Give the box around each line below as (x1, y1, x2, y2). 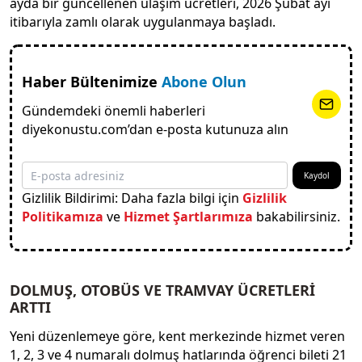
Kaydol (303, 170, 330, 182)
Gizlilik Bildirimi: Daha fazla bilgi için (21, 189, 242, 208)
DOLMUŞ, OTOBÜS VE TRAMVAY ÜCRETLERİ (10, 280, 315, 301)
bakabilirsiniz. (252, 208, 340, 226)
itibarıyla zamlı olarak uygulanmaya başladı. (10, 13, 276, 32)
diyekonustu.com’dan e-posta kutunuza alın (21, 120, 288, 139)
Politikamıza (21, 208, 103, 226)
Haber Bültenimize (21, 72, 162, 92)
